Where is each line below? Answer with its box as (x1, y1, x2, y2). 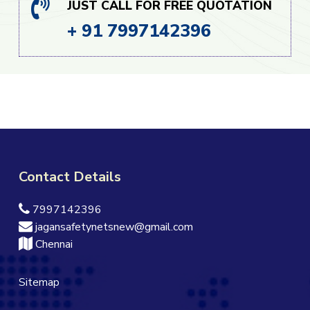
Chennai (32, 236, 73, 252)
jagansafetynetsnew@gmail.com (32, 219, 193, 235)
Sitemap (18, 274, 60, 290)
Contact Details (18, 167, 121, 186)
